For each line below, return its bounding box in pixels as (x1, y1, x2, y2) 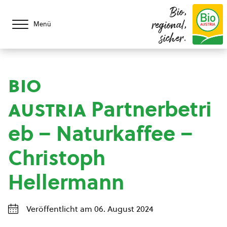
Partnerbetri (86, 95, 212, 124)
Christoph (8, 143, 105, 172)
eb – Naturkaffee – (8, 119, 193, 148)
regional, (152, 18, 186, 34)
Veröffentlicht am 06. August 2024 (26, 203, 154, 214)
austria (8, 95, 86, 124)
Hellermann (8, 168, 124, 197)
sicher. (161, 31, 186, 47)
